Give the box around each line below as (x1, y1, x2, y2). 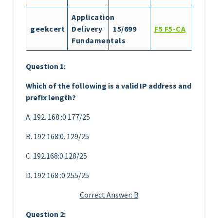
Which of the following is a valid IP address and (26, 80, 191, 91)
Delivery (72, 23, 102, 34)
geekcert (30, 23, 65, 34)
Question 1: (26, 61, 66, 71)
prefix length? (26, 92, 76, 102)
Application (72, 12, 115, 22)
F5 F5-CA (154, 23, 185, 34)
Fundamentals (72, 35, 126, 45)
